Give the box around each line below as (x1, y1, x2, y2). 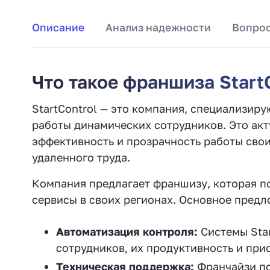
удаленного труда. (32, 151, 130, 164)
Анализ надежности (105, 21, 211, 34)
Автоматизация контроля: (56, 225, 198, 238)
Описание (32, 21, 84, 34)
